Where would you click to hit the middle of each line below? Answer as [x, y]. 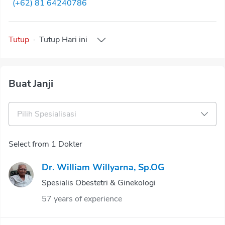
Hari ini [75, 40]
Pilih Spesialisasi [47, 114]
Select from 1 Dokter [45, 144]
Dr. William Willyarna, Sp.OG [103, 167]
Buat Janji [31, 84]
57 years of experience [82, 199]
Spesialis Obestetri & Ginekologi [99, 183]
